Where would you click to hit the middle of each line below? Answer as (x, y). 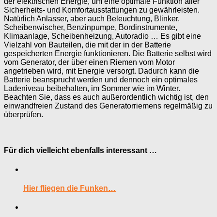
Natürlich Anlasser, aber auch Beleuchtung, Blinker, (92, 19)
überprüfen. (23, 115)
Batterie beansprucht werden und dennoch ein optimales (101, 80)
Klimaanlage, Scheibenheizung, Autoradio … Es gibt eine (102, 36)
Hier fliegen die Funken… (70, 188)
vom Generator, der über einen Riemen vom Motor (89, 62)
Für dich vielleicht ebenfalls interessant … (80, 150)
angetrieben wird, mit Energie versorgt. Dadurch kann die (101, 71)
